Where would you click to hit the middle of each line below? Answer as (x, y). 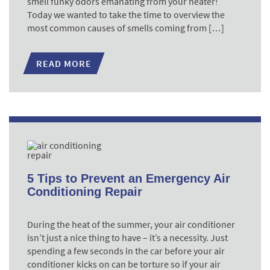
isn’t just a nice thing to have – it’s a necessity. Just (127, 237)
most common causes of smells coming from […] (126, 28)
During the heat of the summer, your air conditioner (131, 224)
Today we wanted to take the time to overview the (126, 14)
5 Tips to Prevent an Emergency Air (129, 178)
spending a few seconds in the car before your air (126, 251)
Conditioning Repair (85, 192)
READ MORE (64, 63)
